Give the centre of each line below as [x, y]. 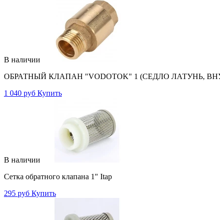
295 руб [17, 193]
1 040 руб [20, 93]
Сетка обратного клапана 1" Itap [58, 176]
